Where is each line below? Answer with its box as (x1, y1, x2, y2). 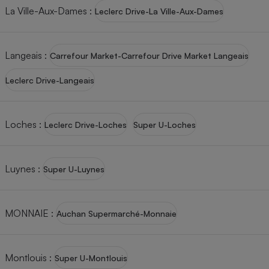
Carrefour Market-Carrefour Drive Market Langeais (50, 50, 249, 61)
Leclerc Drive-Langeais (5, 74, 94, 85)
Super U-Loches (133, 119, 196, 130)
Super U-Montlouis (55, 252, 127, 263)
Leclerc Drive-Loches (44, 119, 127, 130)
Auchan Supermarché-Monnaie (56, 208, 177, 219)
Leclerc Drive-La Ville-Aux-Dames (95, 5, 223, 16)
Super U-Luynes (43, 163, 104, 174)
